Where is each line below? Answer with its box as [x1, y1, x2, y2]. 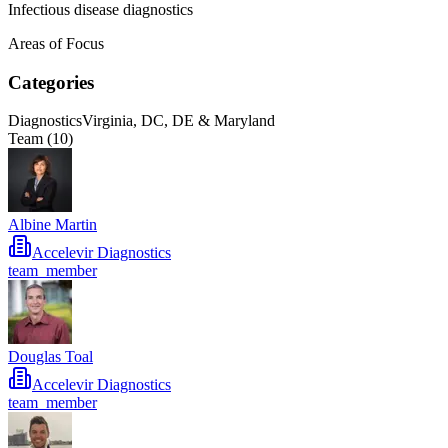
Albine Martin [8, 216, 97, 234]
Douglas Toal [8, 348, 93, 366]
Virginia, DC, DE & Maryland [82, 112, 275, 130]
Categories [8, 71, 94, 93]
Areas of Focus [8, 34, 104, 52]
